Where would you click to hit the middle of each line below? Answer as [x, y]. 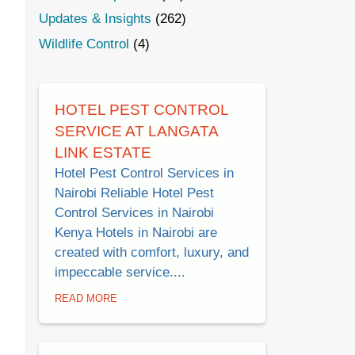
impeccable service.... [120, 273]
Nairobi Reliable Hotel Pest [134, 193]
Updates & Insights [95, 19]
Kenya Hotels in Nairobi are [136, 233]
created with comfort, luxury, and [152, 253]
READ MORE [86, 298]
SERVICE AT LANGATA [137, 132]
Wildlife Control [84, 44]
